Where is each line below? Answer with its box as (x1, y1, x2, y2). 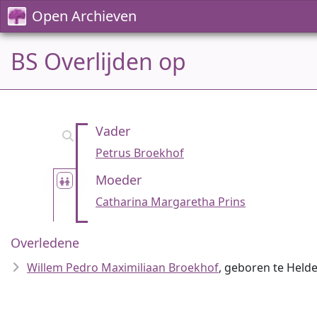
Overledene (11, 234, 79, 251)
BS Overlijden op (11, 46, 186, 76)
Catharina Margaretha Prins (96, 194, 246, 209)
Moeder (96, 171, 142, 188)
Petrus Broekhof (96, 145, 184, 161)
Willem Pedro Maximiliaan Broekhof (27, 260, 219, 275)
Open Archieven (32, 6, 137, 25)
